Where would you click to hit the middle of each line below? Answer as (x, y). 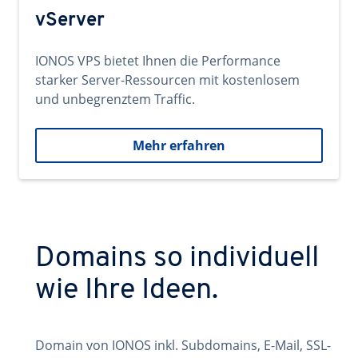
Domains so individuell (177, 259)
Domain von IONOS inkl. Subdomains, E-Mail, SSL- (183, 345)
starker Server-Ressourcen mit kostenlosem (167, 80)
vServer (70, 21)
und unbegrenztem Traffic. (115, 99)
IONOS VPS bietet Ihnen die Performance (158, 61)
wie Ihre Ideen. (127, 291)
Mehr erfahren (179, 145)
